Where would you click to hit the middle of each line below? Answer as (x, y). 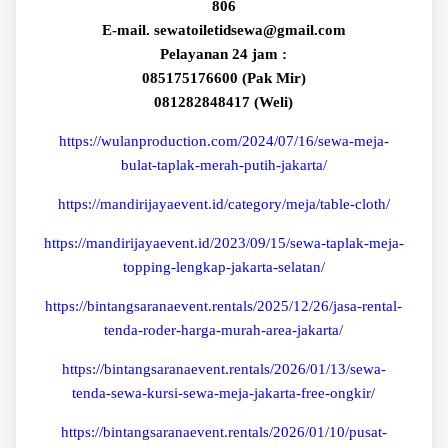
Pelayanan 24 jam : (224, 54)
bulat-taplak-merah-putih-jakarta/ (223, 165)
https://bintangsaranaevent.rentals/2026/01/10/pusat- (223, 432)
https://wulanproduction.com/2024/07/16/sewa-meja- (223, 141)
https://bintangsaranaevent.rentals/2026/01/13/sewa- (223, 369)
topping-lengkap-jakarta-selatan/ (223, 267)
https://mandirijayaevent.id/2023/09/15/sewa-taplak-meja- (223, 243)
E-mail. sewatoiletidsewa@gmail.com (223, 30)
